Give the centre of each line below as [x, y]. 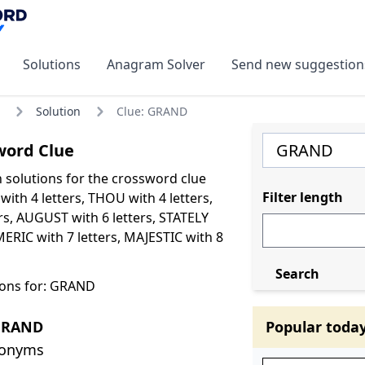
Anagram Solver [156, 64]
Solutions [52, 64]
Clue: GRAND [152, 111]
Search [297, 273]
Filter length [302, 197]
